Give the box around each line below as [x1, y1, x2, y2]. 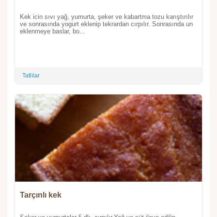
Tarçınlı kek [20, 190, 62, 199]
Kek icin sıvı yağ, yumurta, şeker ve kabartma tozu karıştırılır [20, 13, 193, 20]
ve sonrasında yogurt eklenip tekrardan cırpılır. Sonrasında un [20, 20, 193, 28]
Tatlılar [22, 72, 40, 79]
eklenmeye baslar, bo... [20, 27, 85, 35]
